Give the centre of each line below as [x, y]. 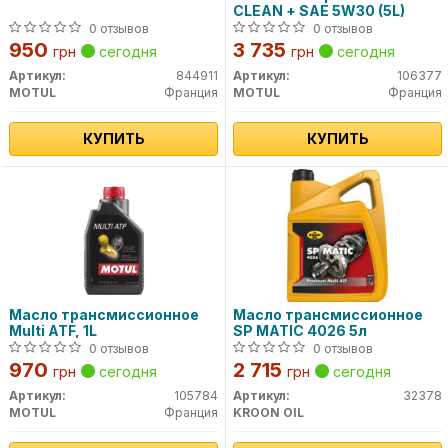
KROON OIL [268, 412]
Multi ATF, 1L [53, 330]
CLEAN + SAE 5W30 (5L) [319, 10]
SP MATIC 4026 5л [300, 330]
